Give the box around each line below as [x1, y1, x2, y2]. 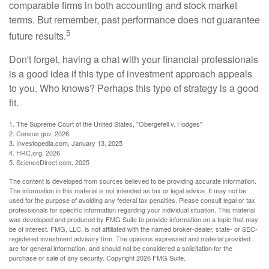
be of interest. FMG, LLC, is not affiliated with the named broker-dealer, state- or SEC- [9, 224, 258, 234]
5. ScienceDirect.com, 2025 [9, 157, 89, 168]
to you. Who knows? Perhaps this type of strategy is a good [9, 81, 259, 95]
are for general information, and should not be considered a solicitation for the [9, 243, 232, 253]
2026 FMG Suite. [136, 253, 186, 263]
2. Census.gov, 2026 [9, 128, 69, 139]
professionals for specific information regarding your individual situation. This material [9, 205, 255, 215]
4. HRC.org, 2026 [9, 148, 60, 158]
